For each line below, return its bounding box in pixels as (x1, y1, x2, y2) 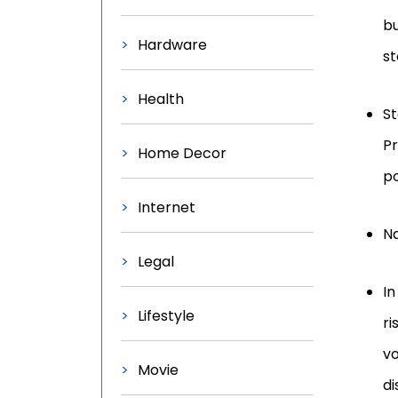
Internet (138, 197, 195, 218)
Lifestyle (138, 306, 195, 326)
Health (138, 89, 184, 109)
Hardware (138, 35, 207, 55)
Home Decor (138, 143, 227, 163)
